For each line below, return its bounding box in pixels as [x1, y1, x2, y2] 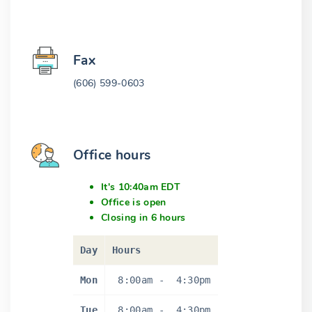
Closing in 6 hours [101, 211, 186, 225]
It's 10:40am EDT [101, 180, 181, 194]
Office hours [73, 146, 151, 164]
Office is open [101, 196, 166, 210]
